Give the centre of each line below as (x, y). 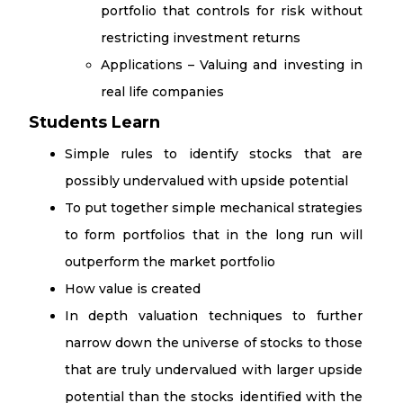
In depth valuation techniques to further (213, 316)
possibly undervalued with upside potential (206, 181)
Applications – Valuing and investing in (231, 65)
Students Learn (94, 122)
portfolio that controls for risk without (231, 11)
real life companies (162, 92)
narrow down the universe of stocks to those (213, 343)
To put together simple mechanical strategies (213, 208)
